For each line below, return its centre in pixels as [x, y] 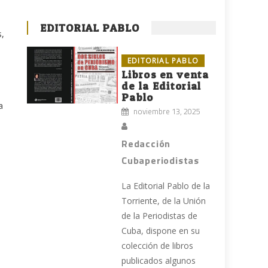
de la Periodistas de [160, 216]
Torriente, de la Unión [164, 201]
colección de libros [158, 246]
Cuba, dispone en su [161, 231]
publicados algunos [159, 261]
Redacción [146, 144]
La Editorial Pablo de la [166, 186]
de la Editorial [162, 86]
